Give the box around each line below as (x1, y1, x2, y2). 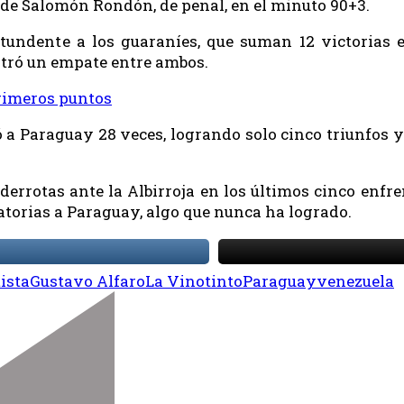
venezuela (317, 271, 394, 292)
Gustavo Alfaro (30, 271, 145, 292)
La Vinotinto (145, 271, 243, 292)
